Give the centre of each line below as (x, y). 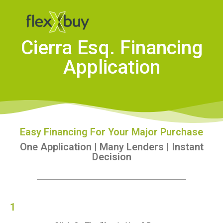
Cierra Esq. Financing (111, 48)
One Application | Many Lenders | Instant (111, 147)
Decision (111, 157)
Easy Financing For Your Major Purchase (111, 132)
